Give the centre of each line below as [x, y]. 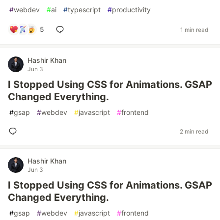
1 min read [194, 29]
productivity [131, 10]
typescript [84, 10]
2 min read [194, 131]
